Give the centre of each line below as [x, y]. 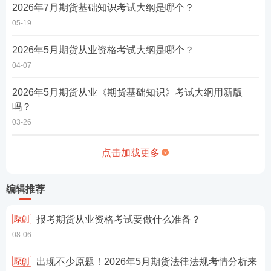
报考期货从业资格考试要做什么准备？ [119, 219]
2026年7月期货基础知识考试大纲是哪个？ [103, 8]
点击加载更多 [131, 153]
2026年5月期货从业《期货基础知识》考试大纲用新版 [127, 92]
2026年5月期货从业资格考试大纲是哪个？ [103, 50]
